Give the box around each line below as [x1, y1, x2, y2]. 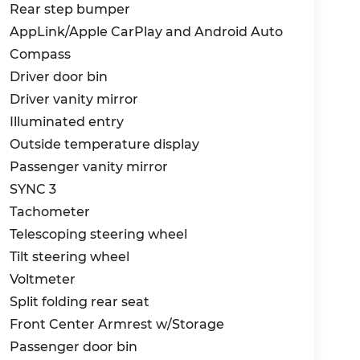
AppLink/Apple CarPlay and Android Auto [9, 23, 283, 39]
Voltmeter [9, 271, 76, 287]
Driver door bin [9, 68, 108, 84]
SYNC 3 [9, 181, 56, 197]
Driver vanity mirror [9, 91, 138, 107]
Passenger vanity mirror [9, 158, 168, 174]
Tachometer [9, 203, 90, 219]
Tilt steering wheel [9, 248, 129, 264]
